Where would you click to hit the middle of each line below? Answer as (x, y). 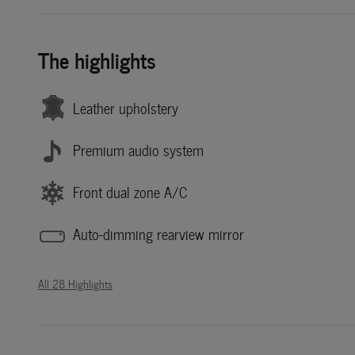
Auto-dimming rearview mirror (158, 235)
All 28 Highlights (75, 283)
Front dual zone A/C (130, 193)
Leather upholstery (126, 109)
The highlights (97, 59)
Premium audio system (138, 151)
